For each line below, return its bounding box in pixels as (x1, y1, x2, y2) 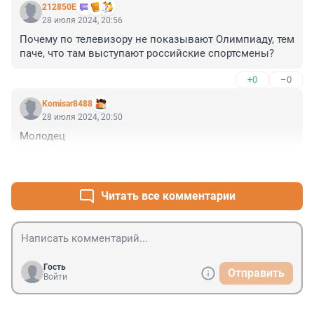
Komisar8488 (42, 99, 93, 109)
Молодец (20, 130, 65, 143)
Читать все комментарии (101, 189, 235, 203)
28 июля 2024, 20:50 (42, 112, 123, 123)
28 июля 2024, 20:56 (42, 15, 123, 26)
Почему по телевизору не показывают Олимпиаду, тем (20, 33, 294, 46)
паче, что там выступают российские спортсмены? (20, 47, 274, 60)
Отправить (228, 266, 285, 280)
